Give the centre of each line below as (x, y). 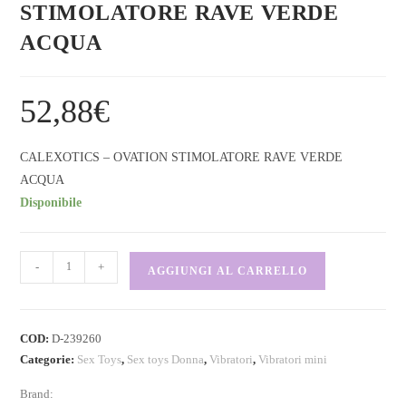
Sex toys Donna (166, 359)
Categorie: (49, 359)
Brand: (37, 393)
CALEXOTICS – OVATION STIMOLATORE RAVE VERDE (182, 157)
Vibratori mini (293, 359)
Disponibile (51, 202)
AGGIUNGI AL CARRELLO (228, 271)
